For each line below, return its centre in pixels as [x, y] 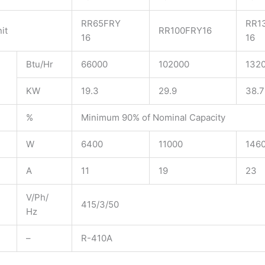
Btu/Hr [40, 64]
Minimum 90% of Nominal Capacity [153, 118]
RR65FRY [101, 24]
